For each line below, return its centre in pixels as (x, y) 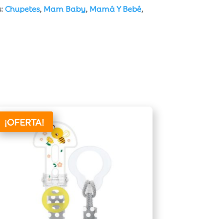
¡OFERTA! (24, 122)
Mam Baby (64, 9)
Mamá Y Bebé (115, 9)
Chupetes (22, 9)
